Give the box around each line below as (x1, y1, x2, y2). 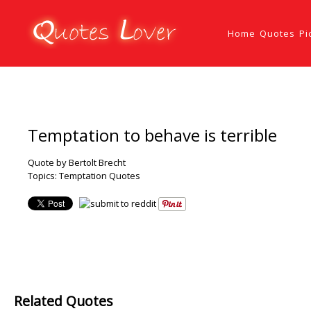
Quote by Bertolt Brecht (28, 156, 126, 169)
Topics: (28, 169, 59, 183)
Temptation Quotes (59, 169, 140, 183)
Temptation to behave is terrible (28, 124, 277, 146)
